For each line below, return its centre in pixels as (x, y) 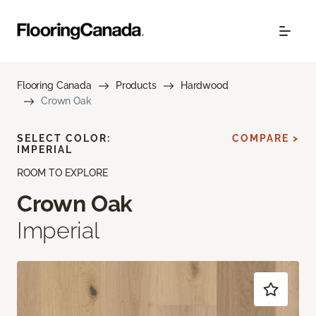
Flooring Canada (54, 85)
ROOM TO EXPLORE (62, 173)
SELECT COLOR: (64, 138)
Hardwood (204, 85)
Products (136, 85)
